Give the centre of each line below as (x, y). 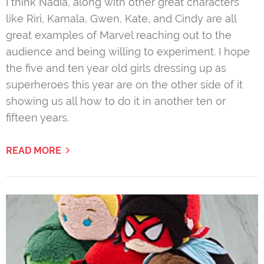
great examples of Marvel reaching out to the (119, 35)
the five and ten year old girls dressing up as (116, 68)
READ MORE (34, 151)
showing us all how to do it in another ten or (116, 101)
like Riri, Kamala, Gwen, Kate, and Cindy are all (121, 19)
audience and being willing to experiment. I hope (128, 52)
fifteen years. (37, 118)
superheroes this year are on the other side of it (124, 85)
